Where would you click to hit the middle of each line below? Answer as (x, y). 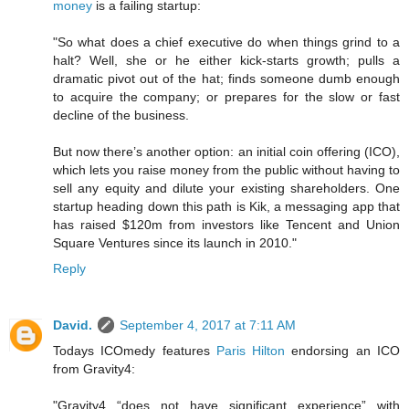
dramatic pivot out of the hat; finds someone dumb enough (226, 79)
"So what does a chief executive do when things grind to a (226, 42)
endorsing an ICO (343, 351)
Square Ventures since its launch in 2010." (175, 243)
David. (73, 325)
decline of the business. (121, 115)
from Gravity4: (94, 369)
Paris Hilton (251, 351)
